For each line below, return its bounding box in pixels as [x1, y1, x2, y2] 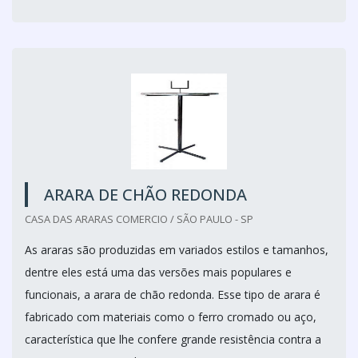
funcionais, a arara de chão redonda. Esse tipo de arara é [25, 287, 320, 302]
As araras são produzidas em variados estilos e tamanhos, [25, 242, 328, 257]
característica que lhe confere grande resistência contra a [25, 332, 321, 347]
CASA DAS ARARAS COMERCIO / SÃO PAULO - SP [25, 212, 253, 226]
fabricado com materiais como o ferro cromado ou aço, [25, 309, 316, 324]
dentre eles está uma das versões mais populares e [25, 265, 292, 280]
